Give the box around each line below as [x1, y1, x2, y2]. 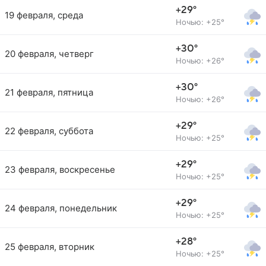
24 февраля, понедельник [5, 202, 117, 214]
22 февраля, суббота [5, 125, 93, 137]
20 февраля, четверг [5, 48, 94, 59]
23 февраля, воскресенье [5, 164, 115, 175]
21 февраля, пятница [5, 87, 93, 98]
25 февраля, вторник [5, 241, 94, 252]
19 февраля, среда [5, 9, 83, 21]
